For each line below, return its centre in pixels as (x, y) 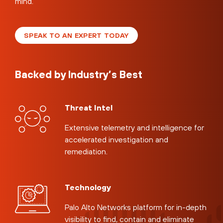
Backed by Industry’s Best (79, 75)
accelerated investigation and (117, 140)
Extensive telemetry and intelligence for (135, 128)
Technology (88, 187)
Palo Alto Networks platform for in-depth (136, 207)
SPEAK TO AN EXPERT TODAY (76, 35)
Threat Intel (89, 108)
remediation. (86, 152)
